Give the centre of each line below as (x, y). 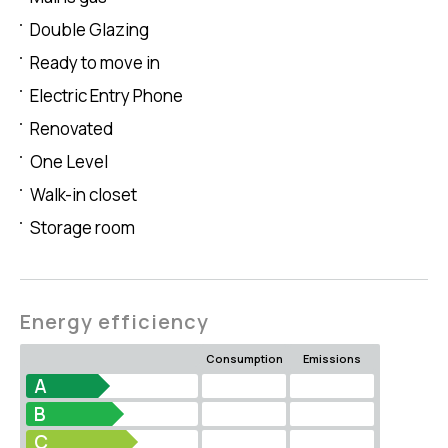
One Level (69, 162)
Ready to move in (95, 63)
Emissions (332, 359)
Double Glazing (89, 30)
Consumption (244, 359)
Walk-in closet (83, 195)
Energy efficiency (114, 322)
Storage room (82, 228)
